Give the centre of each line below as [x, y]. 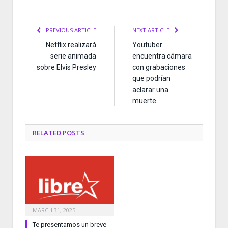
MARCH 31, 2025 [54, 210]
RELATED [47, 133]
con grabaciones [159, 67]
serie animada [73, 56]
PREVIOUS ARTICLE [70, 30]
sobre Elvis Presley [66, 67]
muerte [144, 101]
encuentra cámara [162, 56]
